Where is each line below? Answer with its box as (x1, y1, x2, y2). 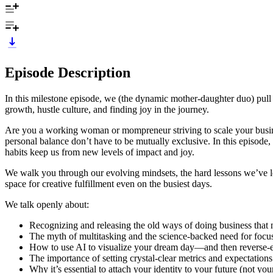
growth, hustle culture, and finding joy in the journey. (5, 104, 209, 115)
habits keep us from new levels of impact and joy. (5, 146, 194, 157)
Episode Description (5, 64, 130, 80)
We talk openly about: (5, 199, 89, 210)
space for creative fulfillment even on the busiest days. (5, 178, 212, 189)
